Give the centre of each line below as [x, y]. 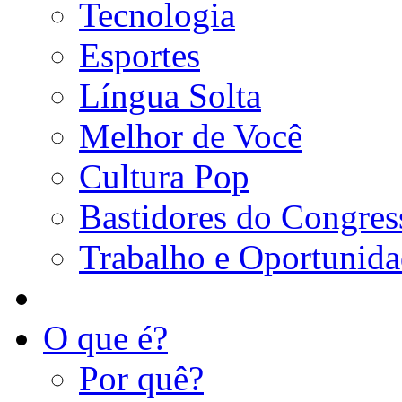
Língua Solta [170, 95]
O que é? [105, 337]
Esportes [140, 55]
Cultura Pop [164, 176]
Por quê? [141, 378]
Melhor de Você [191, 135]
